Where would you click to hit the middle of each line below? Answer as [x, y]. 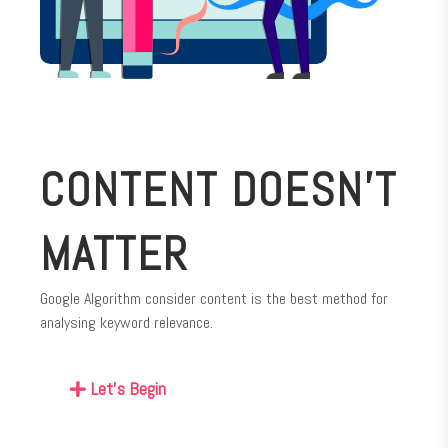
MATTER [114, 255]
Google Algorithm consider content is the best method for [214, 299]
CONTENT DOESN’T [218, 191]
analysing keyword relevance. [126, 323]
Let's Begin [128, 389]
